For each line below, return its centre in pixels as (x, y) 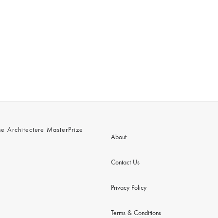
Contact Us (125, 163)
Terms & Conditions (136, 214)
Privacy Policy (128, 188)
